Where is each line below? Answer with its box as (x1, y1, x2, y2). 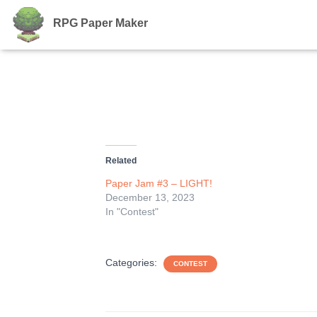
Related (105, 156, 137, 166)
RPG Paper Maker (53, 16, 148, 29)
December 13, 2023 (105, 192, 195, 203)
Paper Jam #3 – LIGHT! (105, 178, 213, 189)
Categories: (105, 257, 161, 268)
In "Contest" (105, 206, 159, 217)
